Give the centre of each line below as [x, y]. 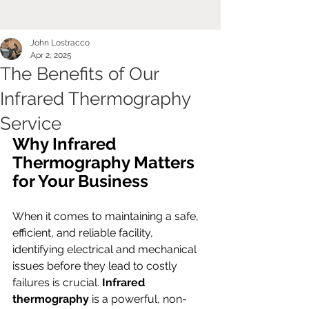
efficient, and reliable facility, [84, 233]
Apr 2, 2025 [51, 55]
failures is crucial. [57, 282]
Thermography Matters [106, 162]
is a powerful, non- [138, 299]
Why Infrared [66, 144]
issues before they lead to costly [96, 266]
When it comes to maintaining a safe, [107, 216]
